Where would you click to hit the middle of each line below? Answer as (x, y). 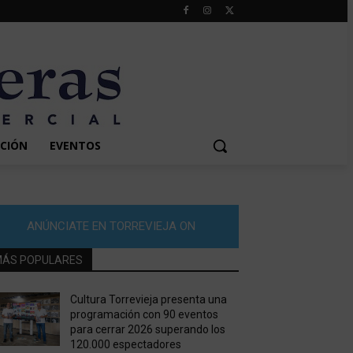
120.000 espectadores (125, 344)
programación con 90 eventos (144, 314)
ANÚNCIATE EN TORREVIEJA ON (111, 227)
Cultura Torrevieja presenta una (148, 299)
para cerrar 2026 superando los (147, 329)
